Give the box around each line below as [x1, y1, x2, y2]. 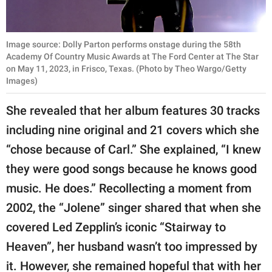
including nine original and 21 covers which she [6, 122, 259, 137]
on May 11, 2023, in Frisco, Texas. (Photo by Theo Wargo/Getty [6, 63, 246, 73]
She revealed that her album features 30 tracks [6, 103, 260, 118]
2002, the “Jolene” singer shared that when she [6, 200, 261, 215]
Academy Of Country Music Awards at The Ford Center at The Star [6, 51, 259, 61]
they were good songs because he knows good [6, 161, 257, 176]
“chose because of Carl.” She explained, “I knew [6, 141, 261, 157]
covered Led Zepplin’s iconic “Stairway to [6, 219, 226, 234]
